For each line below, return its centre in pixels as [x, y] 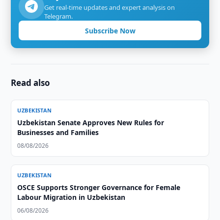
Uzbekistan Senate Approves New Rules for [91, 123]
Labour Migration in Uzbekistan [71, 197]
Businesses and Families [58, 132]
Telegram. [59, 16]
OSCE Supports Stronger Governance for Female [99, 187]
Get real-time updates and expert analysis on [110, 7]
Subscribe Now [110, 30]
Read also [31, 83]
